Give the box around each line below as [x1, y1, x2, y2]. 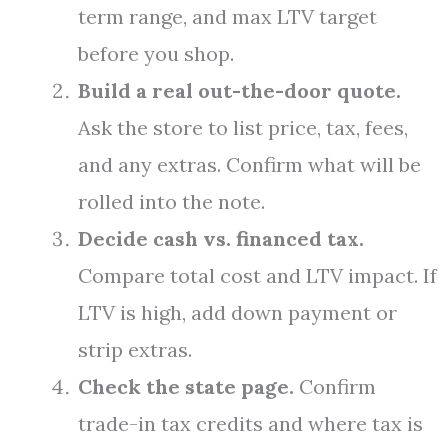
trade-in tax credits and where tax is [78, 411, 423, 436]
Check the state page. [78, 374, 294, 399]
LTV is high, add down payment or [78, 300, 397, 325]
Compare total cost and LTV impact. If [78, 263, 437, 288]
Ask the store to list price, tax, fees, [78, 115, 408, 140]
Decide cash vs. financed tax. [78, 226, 364, 251]
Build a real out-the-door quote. [78, 78, 401, 103]
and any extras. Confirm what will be [78, 152, 421, 177]
